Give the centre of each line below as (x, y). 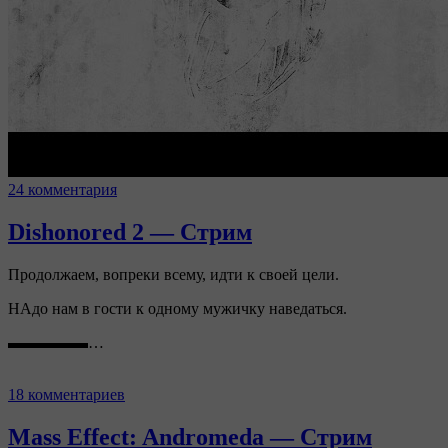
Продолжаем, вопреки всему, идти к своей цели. (173, 274)
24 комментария (62, 189)
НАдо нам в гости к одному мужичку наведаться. (177, 308)
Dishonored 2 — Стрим (130, 231)
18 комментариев (66, 394)
